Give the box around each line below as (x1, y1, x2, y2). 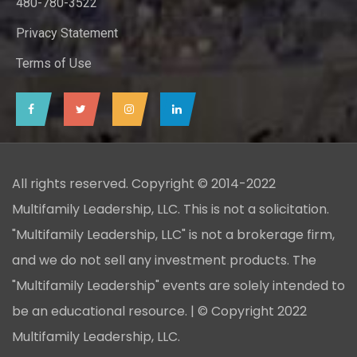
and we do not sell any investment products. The (12, 250, 316, 269)
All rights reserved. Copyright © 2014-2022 (12, 174, 276, 193)
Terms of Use (16, 55, 92, 71)
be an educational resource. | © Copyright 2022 (12, 301, 307, 320)
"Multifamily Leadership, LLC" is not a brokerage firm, (12, 225, 335, 244)
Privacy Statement (16, 25, 118, 41)
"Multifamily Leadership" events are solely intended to (12, 276, 345, 295)
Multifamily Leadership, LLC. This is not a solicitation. (12, 199, 329, 218)
